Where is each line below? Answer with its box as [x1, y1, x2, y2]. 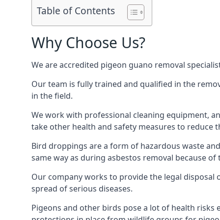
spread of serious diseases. [31, 183, 133, 194]
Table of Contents [37, 4, 115, 18]
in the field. [31, 90, 73, 101]
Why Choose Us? [31, 32, 145, 53]
